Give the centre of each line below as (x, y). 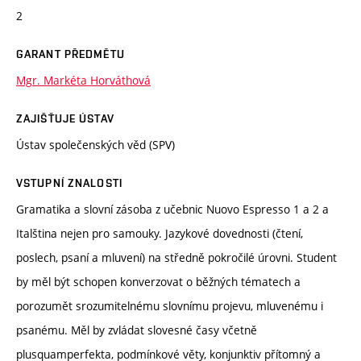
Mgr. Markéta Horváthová (83, 81)
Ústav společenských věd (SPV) (95, 145)
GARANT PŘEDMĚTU (71, 54)
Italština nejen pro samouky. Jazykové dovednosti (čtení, (160, 234)
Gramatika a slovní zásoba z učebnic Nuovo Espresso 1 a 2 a (172, 210)
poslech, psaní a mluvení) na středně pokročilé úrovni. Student (176, 258)
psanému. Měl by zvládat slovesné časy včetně (137, 330)
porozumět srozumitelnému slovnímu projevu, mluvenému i (170, 306)
